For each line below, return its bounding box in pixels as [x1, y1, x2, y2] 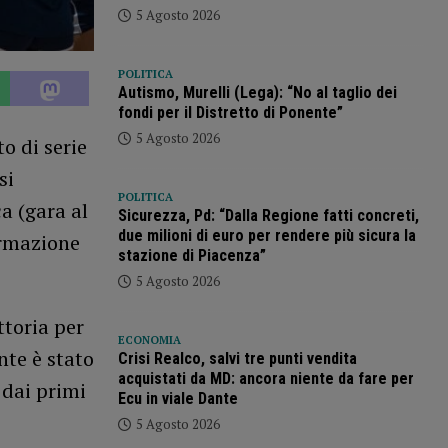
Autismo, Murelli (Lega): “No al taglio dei [117, 83, 397, 103]
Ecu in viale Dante [117, 389, 238, 409]
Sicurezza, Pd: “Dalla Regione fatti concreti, [117, 206, 419, 226]
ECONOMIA [117, 333, 181, 348]
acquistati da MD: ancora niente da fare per [117, 369, 414, 389]
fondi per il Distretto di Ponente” [117, 103, 343, 123]
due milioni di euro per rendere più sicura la [117, 226, 416, 246]
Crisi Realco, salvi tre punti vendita [117, 349, 357, 369]
